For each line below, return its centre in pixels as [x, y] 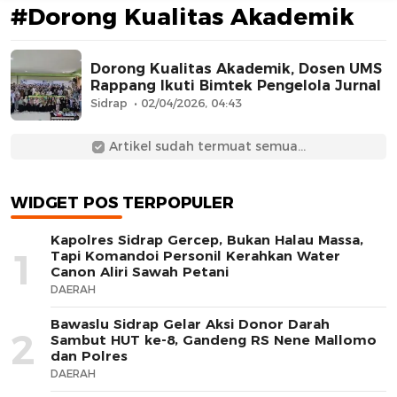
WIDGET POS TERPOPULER [122, 203]
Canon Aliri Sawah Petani [140, 272]
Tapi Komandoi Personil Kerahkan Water [195, 256]
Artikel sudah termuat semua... [207, 146]
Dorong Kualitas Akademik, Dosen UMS [236, 69]
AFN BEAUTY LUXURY [198, 163]
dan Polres [89, 356]
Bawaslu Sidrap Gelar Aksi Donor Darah [190, 324]
